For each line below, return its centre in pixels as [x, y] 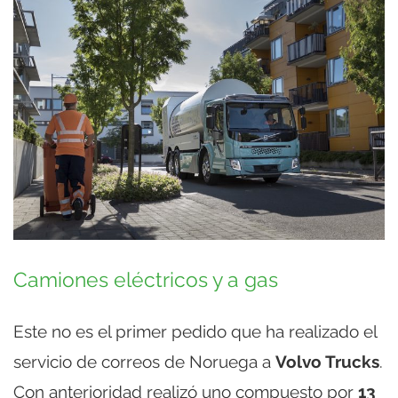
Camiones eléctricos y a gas [146, 280]
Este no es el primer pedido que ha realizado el [195, 332]
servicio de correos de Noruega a [144, 362]
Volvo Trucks [327, 362]
